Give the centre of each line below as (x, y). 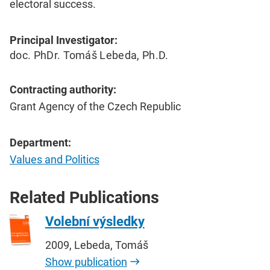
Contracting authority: (63, 89)
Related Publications (84, 197)
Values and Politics (55, 159)
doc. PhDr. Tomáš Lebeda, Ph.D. (89, 55)
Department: (40, 142)
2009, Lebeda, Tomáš (96, 245)
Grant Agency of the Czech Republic (95, 106)
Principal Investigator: (64, 40)
